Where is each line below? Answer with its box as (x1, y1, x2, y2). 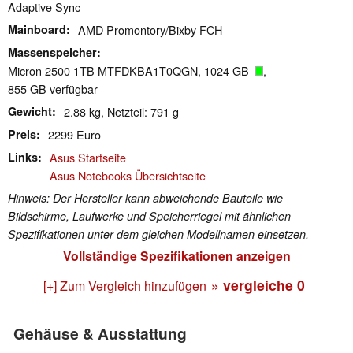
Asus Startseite (50, 148, 126, 165)
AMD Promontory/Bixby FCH (78, 20, 222, 38)
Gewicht (8, 102, 52, 119)
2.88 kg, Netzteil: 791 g (64, 102, 179, 120)
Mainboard (8, 20, 66, 37)
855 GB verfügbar (8, 80, 98, 97)
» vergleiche (211, 274, 297, 295)
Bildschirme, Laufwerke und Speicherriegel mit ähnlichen (8, 207, 291, 224)
